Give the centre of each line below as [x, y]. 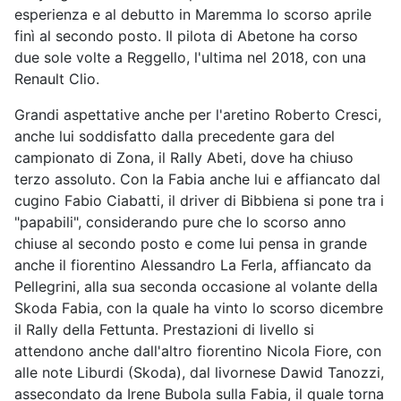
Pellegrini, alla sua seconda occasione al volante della [196, 287]
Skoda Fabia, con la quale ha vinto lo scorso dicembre [199, 308]
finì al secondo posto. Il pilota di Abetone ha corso [186, 36]
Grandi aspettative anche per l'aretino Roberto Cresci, [198, 115]
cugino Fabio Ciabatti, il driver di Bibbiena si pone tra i [199, 201]
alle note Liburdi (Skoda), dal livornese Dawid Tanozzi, [199, 373]
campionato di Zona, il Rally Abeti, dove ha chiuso [184, 158]
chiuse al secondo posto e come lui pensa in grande [191, 244]
